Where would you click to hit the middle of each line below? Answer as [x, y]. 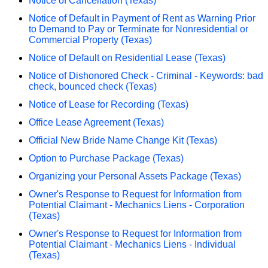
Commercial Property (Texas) [90, 39]
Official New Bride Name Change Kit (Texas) [123, 140]
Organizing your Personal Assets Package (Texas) [135, 176]
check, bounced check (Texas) [93, 86]
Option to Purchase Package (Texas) [106, 158]
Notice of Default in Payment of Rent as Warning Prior [142, 18]
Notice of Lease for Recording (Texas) [109, 104]
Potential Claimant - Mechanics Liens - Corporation [137, 205]
